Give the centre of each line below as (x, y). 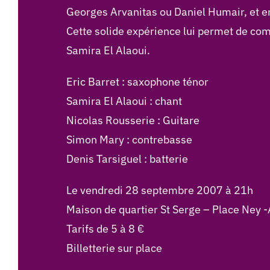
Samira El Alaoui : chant (124, 101)
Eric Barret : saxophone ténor (137, 82)
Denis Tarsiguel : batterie (127, 159)
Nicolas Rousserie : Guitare (133, 121)
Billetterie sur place (114, 248)
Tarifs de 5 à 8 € (105, 229)
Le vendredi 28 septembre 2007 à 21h (159, 190)
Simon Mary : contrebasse (129, 140)
